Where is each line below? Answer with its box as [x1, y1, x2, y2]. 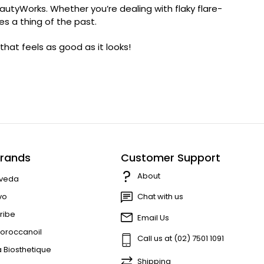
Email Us [137, 212, 169, 224]
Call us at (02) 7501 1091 [137, 233, 224, 245]
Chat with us [137, 191, 183, 203]
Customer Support [120, 150, 220, 165]
